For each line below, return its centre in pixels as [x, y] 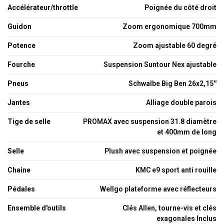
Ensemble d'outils [37, 208]
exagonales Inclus [186, 218]
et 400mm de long [187, 132]
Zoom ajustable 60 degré [175, 45]
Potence [21, 45]
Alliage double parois [181, 102]
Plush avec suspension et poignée [160, 151]
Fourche [21, 64]
